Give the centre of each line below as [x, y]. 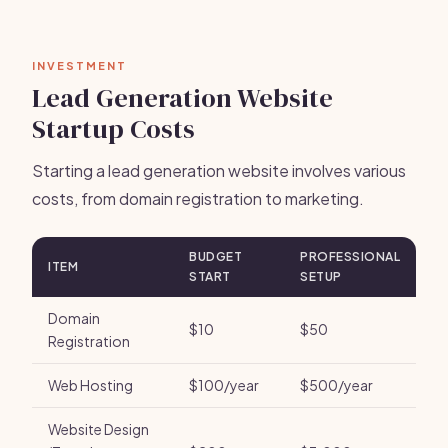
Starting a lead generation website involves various [219, 170]
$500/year [336, 385]
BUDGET [215, 256]
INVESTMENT [79, 65]
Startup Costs [113, 129]
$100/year [224, 385]
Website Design [98, 429]
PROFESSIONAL [350, 256]
